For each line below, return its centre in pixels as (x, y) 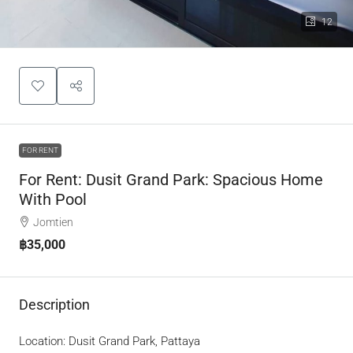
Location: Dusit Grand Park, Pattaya (110, 341)
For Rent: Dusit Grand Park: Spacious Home (171, 180)
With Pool (53, 199)
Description (54, 305)
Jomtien (53, 222)
